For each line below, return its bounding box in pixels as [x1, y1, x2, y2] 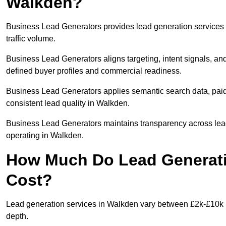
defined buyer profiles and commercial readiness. [6, 67, 182, 76]
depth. [6, 212, 28, 221]
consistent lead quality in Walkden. [6, 99, 130, 108]
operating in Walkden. [6, 131, 84, 140]
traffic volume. [6, 34, 55, 43]
